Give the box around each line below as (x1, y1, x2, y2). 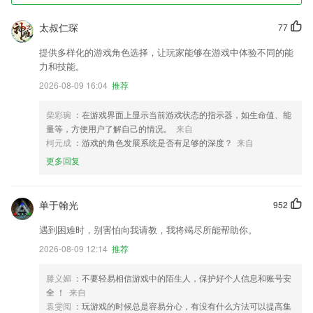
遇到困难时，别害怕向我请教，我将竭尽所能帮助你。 (39, 223, 257, 236)
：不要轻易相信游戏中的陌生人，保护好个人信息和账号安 (73, 272, 291, 284)
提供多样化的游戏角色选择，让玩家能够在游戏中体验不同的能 (39, 45, 293, 59)
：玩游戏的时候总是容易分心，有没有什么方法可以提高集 (73, 300, 291, 312)
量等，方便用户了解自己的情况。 (46, 122, 172, 134)
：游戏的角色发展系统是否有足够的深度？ (73, 136, 233, 148)
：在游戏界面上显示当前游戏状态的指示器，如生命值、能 (73, 108, 291, 120)
